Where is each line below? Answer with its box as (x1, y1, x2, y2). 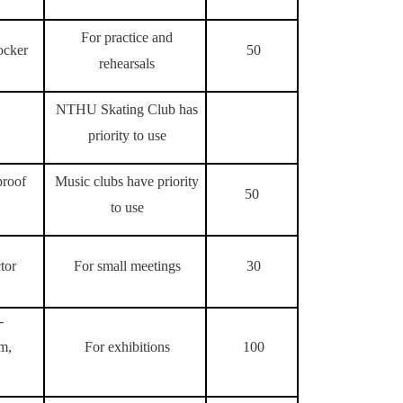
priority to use (87, 128, 166, 143)
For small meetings (73, 258, 181, 273)
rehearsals (99, 56, 155, 71)
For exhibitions (84, 339, 170, 354)
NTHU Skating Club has (56, 102, 198, 117)
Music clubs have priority (55, 174, 199, 189)
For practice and (81, 30, 173, 45)
